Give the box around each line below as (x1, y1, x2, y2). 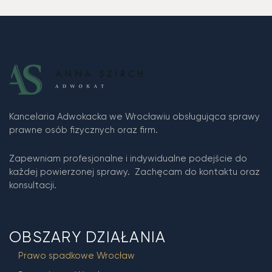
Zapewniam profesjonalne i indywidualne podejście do (9, 153, 247, 165)
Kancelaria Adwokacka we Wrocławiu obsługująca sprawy (9, 111, 260, 123)
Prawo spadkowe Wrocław (18, 250, 135, 262)
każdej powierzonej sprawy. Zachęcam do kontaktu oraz (9, 166, 260, 178)
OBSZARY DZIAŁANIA (9, 228, 166, 246)
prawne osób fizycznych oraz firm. (9, 124, 158, 136)
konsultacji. (9, 180, 56, 191)
